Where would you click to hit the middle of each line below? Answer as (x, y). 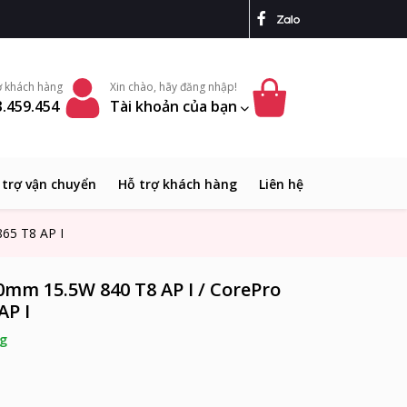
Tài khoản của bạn (175, 107)
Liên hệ (281, 184)
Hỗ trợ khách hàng (178, 184)
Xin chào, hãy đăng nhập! (174, 87)
